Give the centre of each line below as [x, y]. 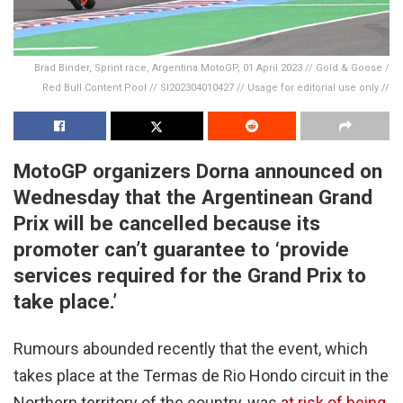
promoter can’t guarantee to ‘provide [181, 250]
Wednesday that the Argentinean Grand [193, 197]
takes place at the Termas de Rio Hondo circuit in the [201, 375]
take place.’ [65, 302]
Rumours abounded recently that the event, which [191, 348]
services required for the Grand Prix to [190, 276]
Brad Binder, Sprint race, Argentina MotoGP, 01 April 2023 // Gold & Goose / [212, 68]
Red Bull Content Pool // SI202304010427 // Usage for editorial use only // [216, 88]
